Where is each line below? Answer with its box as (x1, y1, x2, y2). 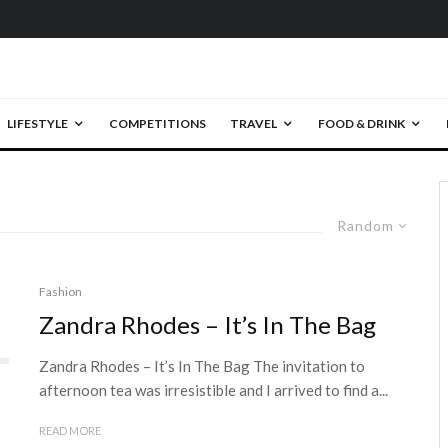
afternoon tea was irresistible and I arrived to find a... (39, 381, 388, 399)
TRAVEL (229, 116, 277, 131)
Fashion (39, 284, 82, 299)
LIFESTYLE (6, 116, 68, 131)
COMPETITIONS (108, 116, 206, 131)
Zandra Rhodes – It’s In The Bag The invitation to (39, 357, 365, 375)
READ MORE (39, 424, 101, 437)
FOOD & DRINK (317, 116, 405, 131)
